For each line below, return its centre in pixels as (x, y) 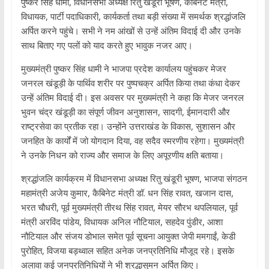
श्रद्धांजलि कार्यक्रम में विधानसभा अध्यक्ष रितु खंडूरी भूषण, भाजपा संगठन (134, 179)
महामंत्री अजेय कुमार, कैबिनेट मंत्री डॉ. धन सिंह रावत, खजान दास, (127, 193)
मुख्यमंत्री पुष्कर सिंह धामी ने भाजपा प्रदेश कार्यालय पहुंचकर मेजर (123, 69)
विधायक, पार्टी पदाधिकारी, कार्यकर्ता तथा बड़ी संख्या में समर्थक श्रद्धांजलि (133, 17)
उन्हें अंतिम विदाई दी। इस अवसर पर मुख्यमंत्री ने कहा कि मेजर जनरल (132, 98)
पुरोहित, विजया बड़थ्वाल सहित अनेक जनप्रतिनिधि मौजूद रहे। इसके (127, 251)
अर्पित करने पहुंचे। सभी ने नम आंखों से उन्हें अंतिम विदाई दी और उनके (131, 31)
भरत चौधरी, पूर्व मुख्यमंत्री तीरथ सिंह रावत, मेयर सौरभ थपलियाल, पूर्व (129, 207)
